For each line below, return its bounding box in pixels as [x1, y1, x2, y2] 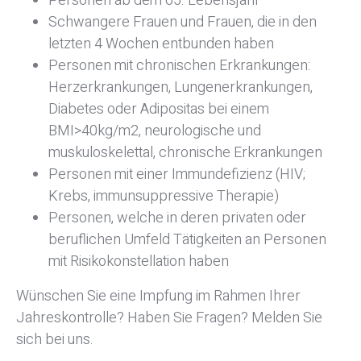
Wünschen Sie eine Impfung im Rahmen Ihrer [16, 284, 301, 307]
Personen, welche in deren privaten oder [48, 206, 306, 229]
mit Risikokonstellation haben [48, 250, 229, 272]
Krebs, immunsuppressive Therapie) [48, 185, 279, 207]
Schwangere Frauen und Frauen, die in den [48, 10, 317, 33]
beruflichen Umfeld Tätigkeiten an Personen [48, 228, 326, 251]
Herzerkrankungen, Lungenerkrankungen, [48, 76, 313, 98]
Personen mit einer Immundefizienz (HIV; [48, 163, 305, 185]
